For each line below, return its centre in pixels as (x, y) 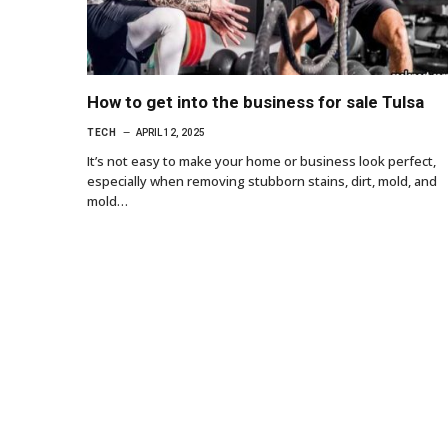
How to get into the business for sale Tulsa (255, 101)
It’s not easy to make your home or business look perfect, (261, 160)
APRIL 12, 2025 (170, 132)
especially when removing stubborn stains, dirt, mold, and (262, 180)
